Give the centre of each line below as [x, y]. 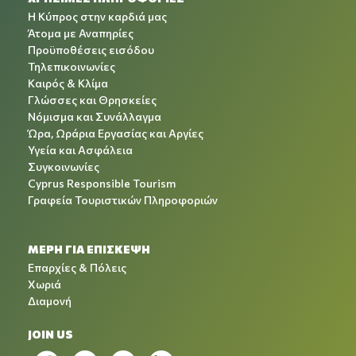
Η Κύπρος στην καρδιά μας [97, 16]
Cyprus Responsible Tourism [102, 183]
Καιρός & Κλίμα [68, 83]
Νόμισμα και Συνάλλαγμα [95, 116]
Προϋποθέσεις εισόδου [91, 50]
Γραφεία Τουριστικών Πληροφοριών [123, 200]
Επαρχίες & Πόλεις [77, 267]
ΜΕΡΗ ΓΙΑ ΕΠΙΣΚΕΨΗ [89, 249]
